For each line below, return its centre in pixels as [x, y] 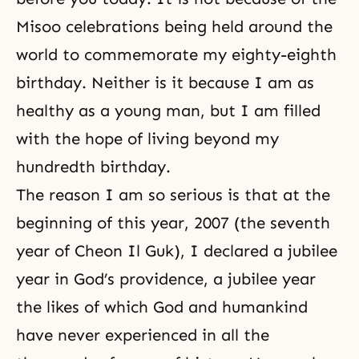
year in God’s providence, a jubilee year [166, 279]
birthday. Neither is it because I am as [165, 83]
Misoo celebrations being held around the [174, 27]
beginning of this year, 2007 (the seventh [173, 223]
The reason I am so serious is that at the [173, 195]
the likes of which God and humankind [162, 307]
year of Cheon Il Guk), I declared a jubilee [177, 251]
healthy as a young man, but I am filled [168, 111]
